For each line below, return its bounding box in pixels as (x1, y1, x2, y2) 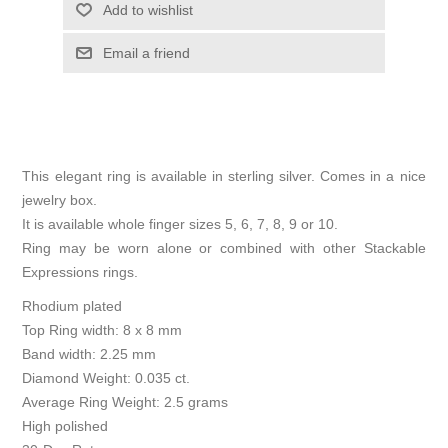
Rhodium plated (22, 298, 123, 315)
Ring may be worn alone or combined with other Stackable (22, 240, 426, 257)
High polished (22, 418, 109, 435)
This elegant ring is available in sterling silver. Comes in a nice (22, 168, 426, 185)
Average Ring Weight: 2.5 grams (22, 394, 229, 411)
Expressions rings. (22, 264, 139, 281)
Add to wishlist (102, 2, 193, 19)
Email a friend (102, 45, 190, 62)
